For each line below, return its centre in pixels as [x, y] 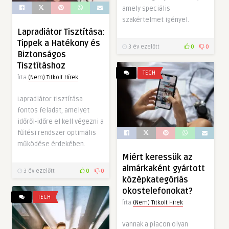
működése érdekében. [51, 144]
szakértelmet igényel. [156, 20]
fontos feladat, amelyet [53, 111]
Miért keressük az [157, 158]
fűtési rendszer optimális [57, 133]
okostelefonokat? [157, 191]
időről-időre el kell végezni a [61, 122]
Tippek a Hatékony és [59, 44]
